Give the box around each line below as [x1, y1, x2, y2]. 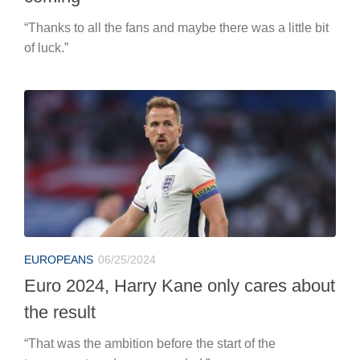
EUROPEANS [24, 252, 93, 266]
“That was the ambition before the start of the [24, 336, 276, 350]
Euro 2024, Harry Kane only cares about [24, 275, 335, 296]
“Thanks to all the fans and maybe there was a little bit [24, 20, 329, 35]
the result [24, 301, 96, 322]
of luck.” [24, 40, 68, 55]
